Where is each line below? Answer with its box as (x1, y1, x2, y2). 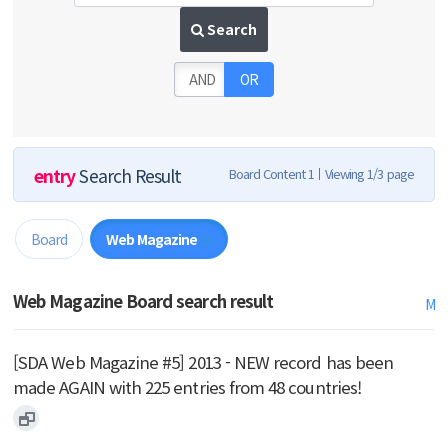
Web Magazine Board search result (13, 288, 274, 313)
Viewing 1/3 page (324, 163, 414, 183)
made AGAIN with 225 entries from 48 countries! (13, 374, 361, 399)
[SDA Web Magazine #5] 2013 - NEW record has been (13, 349, 394, 374)
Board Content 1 (228, 163, 314, 183)
